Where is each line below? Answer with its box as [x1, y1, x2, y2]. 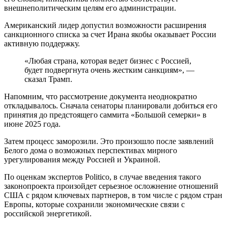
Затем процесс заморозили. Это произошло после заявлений [4, 136, 214, 146]
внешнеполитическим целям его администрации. [4, 3, 176, 12]
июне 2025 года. [4, 119, 61, 128]
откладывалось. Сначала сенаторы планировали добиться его [4, 101, 217, 110]
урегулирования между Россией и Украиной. [4, 155, 160, 164]
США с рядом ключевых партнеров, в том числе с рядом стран [4, 190, 222, 199]
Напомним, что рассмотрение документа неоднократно [4, 92, 197, 101]
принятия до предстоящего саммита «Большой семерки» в [4, 110, 207, 119]
